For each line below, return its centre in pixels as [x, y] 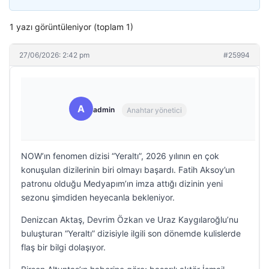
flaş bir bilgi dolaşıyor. [63, 247]
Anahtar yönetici [154, 110]
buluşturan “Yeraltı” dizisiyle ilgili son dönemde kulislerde [131, 233]
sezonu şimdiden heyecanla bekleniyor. [98, 197]
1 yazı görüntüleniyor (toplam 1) [71, 27]
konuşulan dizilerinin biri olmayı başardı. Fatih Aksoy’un [128, 170]
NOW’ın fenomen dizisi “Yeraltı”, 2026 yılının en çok [120, 156]
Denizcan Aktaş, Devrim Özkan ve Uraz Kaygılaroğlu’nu [130, 219]
